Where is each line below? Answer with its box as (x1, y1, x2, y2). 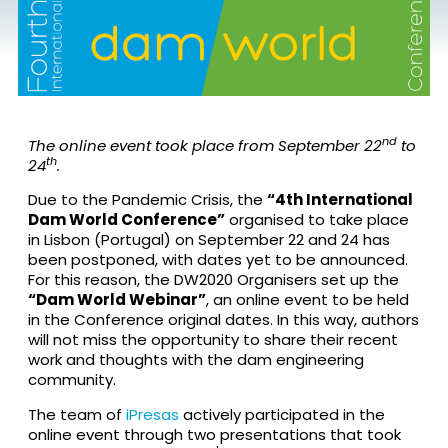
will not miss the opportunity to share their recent (27, 329, 398, 351)
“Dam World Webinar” (27, 289, 206, 311)
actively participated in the (178, 403, 385, 425)
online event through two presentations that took (27, 423, 401, 445)
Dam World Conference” (27, 209, 225, 231)
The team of (27, 403, 126, 425)
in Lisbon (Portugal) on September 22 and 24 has (27, 229, 390, 251)
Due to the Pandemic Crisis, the (27, 189, 267, 211)
